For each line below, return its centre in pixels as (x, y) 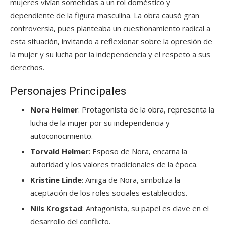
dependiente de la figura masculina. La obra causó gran (105, 15)
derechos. (27, 67)
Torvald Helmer (60, 151)
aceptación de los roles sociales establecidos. (109, 193)
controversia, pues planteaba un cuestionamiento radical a (110, 28)
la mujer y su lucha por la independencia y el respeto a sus (110, 54)
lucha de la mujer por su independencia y (100, 123)
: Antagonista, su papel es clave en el (146, 208)
